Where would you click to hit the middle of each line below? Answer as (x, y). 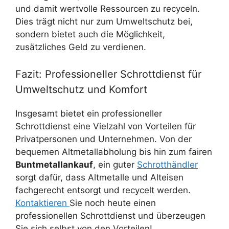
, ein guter (115, 165)
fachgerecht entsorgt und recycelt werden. (103, 190)
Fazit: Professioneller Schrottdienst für (108, 74)
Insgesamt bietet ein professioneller (89, 114)
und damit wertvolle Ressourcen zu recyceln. (108, 8)
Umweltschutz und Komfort (81, 90)
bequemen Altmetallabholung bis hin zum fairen (114, 152)
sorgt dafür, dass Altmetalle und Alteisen (99, 178)
